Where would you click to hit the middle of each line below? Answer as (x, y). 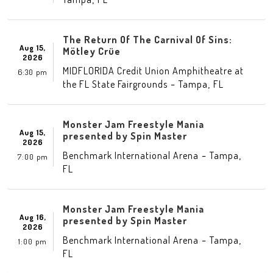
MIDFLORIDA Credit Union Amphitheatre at (153, 71)
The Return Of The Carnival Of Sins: (147, 40)
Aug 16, (33, 217)
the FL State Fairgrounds (115, 84)
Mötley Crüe (92, 51)
